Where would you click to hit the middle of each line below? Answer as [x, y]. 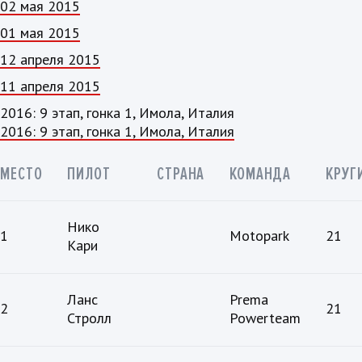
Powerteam [265, 318]
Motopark [259, 236]
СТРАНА [181, 175]
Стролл [89, 318]
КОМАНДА [261, 175]
